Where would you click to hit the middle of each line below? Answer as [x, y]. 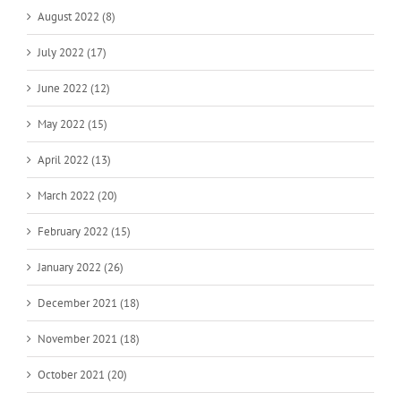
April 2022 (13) [74, 159]
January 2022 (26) [81, 267]
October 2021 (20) [82, 374]
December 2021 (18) [89, 303]
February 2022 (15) [84, 231]
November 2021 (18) [89, 338]
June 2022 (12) [74, 88]
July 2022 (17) [72, 52]
